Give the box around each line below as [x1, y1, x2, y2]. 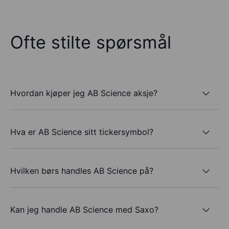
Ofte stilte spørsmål [10, 32, 171, 53]
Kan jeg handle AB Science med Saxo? [10, 204, 158, 215]
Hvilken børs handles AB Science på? [10, 165, 153, 176]
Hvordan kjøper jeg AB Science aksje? [10, 87, 157, 98]
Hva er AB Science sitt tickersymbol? [10, 126, 153, 137]
